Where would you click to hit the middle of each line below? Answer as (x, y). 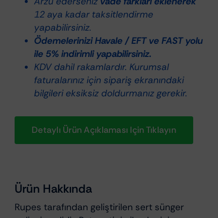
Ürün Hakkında (53, 188)
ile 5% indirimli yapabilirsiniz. (92, 54)
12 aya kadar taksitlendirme (93, 14)
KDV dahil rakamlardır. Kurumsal (101, 67)
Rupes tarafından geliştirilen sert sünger (99, 207)
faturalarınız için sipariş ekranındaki (109, 80)
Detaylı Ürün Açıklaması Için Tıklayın (104, 130)
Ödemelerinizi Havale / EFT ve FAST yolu (118, 40)
